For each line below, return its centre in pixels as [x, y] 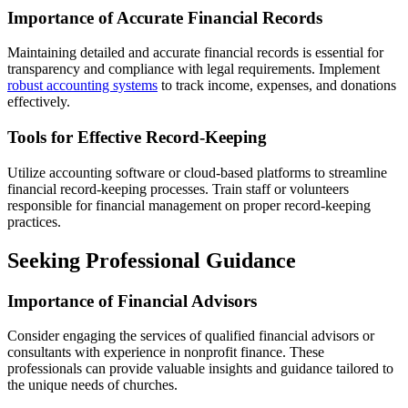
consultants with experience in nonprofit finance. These [166, 352]
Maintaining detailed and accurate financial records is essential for [195, 53]
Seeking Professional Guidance [152, 260]
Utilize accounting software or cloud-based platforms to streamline [197, 172]
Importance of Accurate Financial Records [165, 17]
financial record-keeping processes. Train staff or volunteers [178, 189]
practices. [34, 221]
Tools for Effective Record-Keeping [137, 137]
